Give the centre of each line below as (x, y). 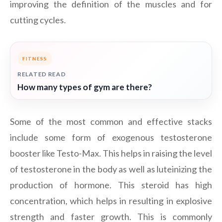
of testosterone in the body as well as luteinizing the (111, 169)
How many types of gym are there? (85, 87)
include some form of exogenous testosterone (111, 138)
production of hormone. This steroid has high (111, 185)
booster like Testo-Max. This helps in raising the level (111, 153)
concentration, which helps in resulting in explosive (111, 201)
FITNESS (35, 59)
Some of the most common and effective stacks (111, 122)
